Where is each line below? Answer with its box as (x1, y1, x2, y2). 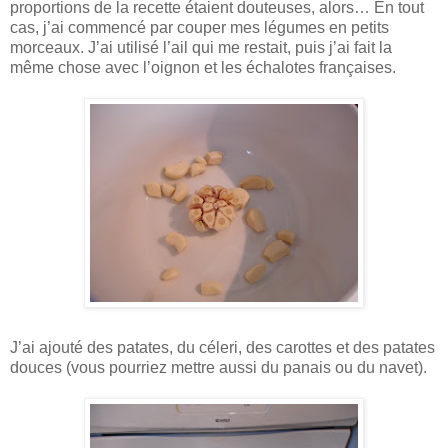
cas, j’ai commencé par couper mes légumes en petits (10, 18, 389, 36)
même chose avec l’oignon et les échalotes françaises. (10, 58, 396, 76)
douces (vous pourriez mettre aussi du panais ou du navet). (10, 358, 427, 376)
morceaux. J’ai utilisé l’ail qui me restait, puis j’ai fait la (10, 38, 392, 56)
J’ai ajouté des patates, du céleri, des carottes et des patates (10, 338, 435, 356)
